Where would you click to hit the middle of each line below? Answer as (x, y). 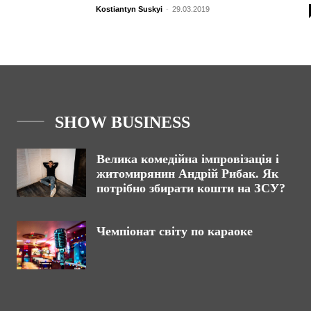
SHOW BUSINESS (123, 123)
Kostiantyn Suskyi (129, 9)
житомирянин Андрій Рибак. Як (187, 174)
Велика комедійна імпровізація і (188, 159)
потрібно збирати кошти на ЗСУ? (191, 188)
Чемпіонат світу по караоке (175, 232)
